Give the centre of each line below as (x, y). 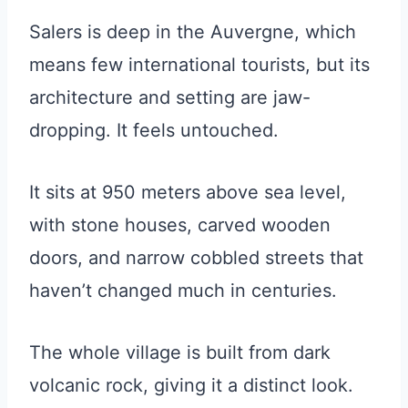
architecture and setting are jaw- (170, 97)
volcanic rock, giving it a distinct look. (191, 385)
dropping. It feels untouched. (154, 130)
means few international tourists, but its (199, 65)
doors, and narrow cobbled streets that (196, 258)
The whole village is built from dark (180, 352)
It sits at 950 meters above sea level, (188, 192)
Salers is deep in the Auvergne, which (193, 32)
